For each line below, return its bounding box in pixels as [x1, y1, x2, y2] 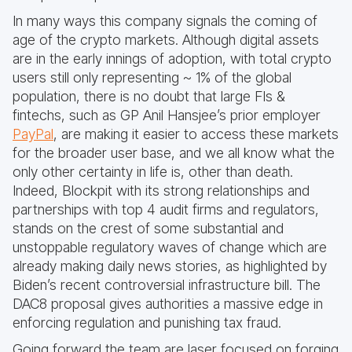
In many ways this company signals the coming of [13, 13, 317, 30]
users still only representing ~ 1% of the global [13, 69, 291, 86]
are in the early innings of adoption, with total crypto [13, 50, 332, 68]
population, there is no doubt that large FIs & [13, 88, 285, 105]
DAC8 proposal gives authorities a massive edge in [13, 295, 323, 313]
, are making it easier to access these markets [53, 126, 339, 143]
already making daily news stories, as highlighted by [13, 258, 327, 275]
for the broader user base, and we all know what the [13, 145, 335, 162]
